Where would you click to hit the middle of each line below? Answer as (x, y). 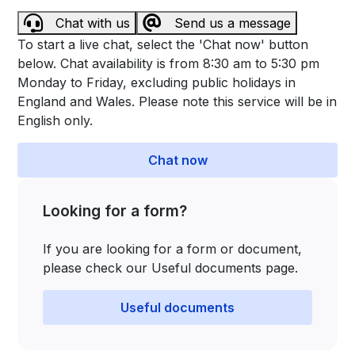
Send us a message (233, 23)
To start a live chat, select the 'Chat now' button (163, 44)
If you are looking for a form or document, (173, 249)
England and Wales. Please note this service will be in (177, 101)
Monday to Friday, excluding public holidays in (157, 82)
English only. (55, 120)
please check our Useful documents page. (171, 268)
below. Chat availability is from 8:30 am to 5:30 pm (169, 63)
